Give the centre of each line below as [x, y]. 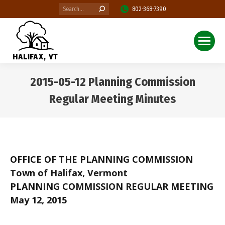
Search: [68, 8]
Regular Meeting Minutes [113, 99]
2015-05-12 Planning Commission [113, 82]
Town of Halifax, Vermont [69, 173]
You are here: [141, 114]
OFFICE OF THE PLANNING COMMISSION [101, 159]
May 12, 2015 [38, 200]
